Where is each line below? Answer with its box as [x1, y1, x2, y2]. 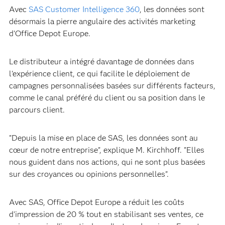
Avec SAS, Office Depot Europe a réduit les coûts [9, 197, 184, 207]
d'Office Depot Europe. [9, 29, 90, 38]
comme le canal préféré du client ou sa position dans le [9, 93, 205, 102]
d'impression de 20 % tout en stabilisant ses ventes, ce [9, 209, 203, 219]
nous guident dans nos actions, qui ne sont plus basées [9, 157, 205, 167]
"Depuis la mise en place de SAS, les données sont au [9, 133, 198, 143]
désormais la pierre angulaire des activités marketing [9, 17, 195, 26]
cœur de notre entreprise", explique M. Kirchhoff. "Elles [9, 145, 204, 155]
